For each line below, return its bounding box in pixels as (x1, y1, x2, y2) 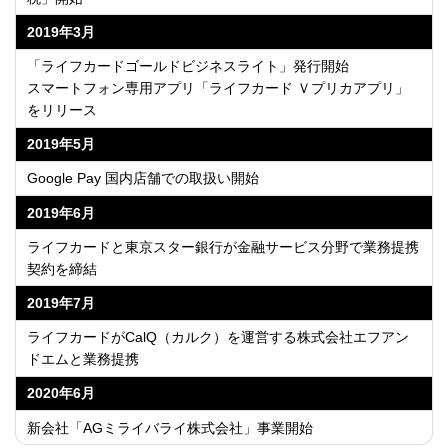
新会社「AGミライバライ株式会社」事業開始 (27, 419, 314, 436)
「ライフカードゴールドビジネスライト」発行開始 (27, 58, 350, 75)
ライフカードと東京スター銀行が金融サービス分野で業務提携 (27, 238, 420, 255)
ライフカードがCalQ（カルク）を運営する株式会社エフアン (27, 329, 410, 346)
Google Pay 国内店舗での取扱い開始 (27, 170, 260, 187)
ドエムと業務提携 (27, 351, 140, 368)
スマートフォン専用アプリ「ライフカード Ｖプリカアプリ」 (27, 80, 410, 97)
